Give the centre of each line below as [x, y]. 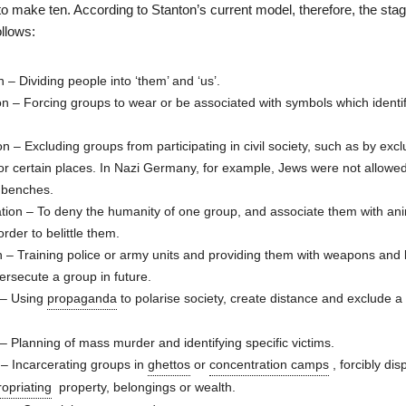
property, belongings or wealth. [144, 387]
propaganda [82, 298]
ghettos [169, 364]
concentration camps [269, 364]
